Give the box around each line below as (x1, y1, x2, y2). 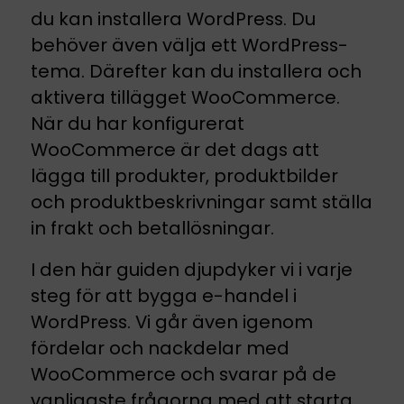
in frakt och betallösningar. (31, 216, 274, 242)
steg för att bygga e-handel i (31, 282, 297, 308)
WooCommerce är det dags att (31, 137, 319, 163)
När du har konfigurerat (31, 111, 244, 137)
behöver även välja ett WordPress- (31, 32, 348, 59)
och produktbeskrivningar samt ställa (31, 189, 372, 216)
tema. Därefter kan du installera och (31, 59, 362, 85)
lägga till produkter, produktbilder (31, 163, 338, 189)
